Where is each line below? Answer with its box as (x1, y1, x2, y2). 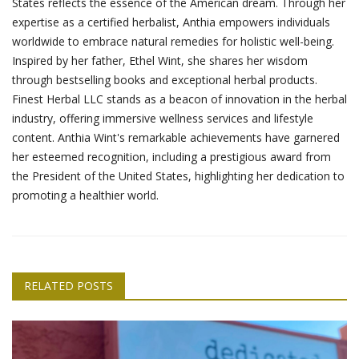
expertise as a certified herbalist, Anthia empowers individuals (12, 14, 330, 30)
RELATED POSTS (24, 278, 113, 294)
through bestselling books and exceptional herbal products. (12, 72, 317, 88)
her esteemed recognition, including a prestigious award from (12, 149, 331, 165)
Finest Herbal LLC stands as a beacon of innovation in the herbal (12, 91, 347, 107)
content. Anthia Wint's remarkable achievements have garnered (12, 130, 340, 146)
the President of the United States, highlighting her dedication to (12, 168, 345, 184)
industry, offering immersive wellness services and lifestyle (12, 111, 313, 127)
